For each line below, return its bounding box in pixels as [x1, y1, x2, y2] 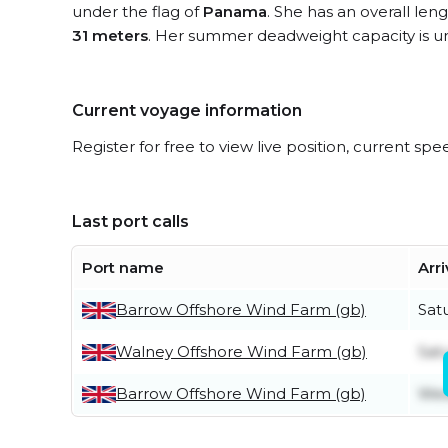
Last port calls [72, 212, 189, 231]
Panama [203, 2, 267, 21]
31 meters [72, 26, 148, 45]
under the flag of [72, 2, 203, 21]
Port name [82, 258, 164, 277]
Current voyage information [72, 101, 302, 120]
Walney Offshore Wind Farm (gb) [116, 342, 367, 361]
